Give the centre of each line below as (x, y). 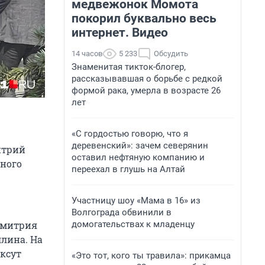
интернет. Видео (120, 33)
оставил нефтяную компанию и (138, 157)
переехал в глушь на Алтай (128, 169)
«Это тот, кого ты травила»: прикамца (151, 256)
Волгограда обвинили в (122, 212)
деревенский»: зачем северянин (140, 146)
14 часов (87, 54)
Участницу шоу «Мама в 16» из (136, 201)
